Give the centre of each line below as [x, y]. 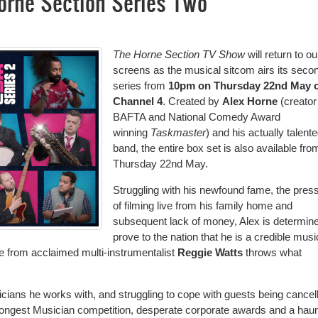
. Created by [192, 101]
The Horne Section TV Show [179, 54]
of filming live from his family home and [203, 205]
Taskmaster [178, 132]
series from [141, 85]
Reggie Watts [210, 252]
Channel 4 [138, 101]
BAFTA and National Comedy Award [197, 116]
